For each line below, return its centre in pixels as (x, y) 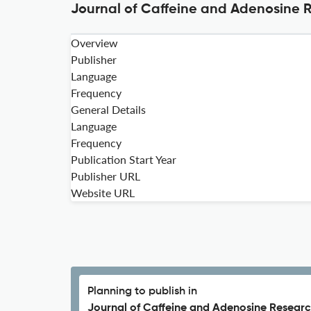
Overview (94, 43)
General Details (108, 109)
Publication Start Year (124, 159)
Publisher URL (106, 176)
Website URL (103, 193)
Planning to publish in (142, 292)
